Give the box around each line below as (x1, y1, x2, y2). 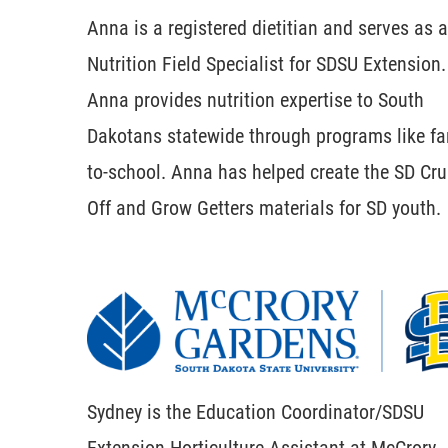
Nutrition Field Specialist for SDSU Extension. (87, 51, 446, 76)
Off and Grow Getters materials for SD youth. (87, 195, 441, 220)
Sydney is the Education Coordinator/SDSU (87, 400, 424, 425)
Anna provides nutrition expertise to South (87, 87, 424, 112)
